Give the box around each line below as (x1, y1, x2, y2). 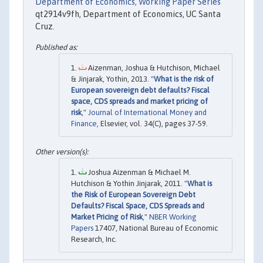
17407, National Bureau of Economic (93, 223, 218, 232)
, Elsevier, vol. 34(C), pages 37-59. (97, 119, 208, 129)
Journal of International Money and (88, 108, 207, 117)
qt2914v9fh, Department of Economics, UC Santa (35, 9, 221, 19)
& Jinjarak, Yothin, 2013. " (71, 75, 154, 84)
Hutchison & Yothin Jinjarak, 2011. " (71, 178, 187, 188)
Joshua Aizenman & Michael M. (86, 167, 191, 177)
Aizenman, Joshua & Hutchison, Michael (86, 63, 220, 73)
